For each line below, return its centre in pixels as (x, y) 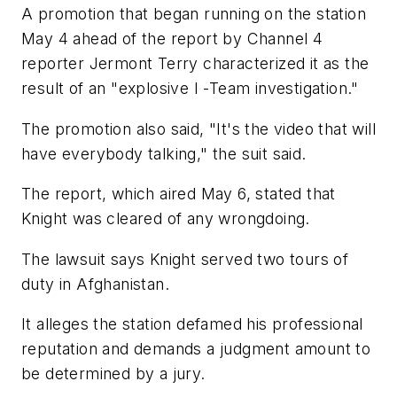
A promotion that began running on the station (194, 13)
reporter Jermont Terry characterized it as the (195, 63)
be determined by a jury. (113, 374)
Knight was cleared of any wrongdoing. (166, 219)
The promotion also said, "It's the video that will (198, 128)
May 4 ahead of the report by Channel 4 (172, 38)
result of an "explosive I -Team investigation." (190, 88)
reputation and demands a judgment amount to (196, 349)
